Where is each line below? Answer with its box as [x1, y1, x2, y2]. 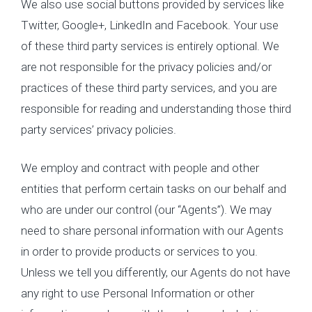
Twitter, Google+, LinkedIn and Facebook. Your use [21, 17, 279, 32]
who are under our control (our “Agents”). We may [21, 203, 272, 217]
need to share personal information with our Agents [21, 224, 283, 237]
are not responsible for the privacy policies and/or [21, 59, 272, 74]
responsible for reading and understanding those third [21, 101, 291, 116]
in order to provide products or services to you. [21, 244, 258, 258]
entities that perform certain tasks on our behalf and [21, 182, 286, 196]
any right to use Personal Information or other [21, 286, 254, 300]
